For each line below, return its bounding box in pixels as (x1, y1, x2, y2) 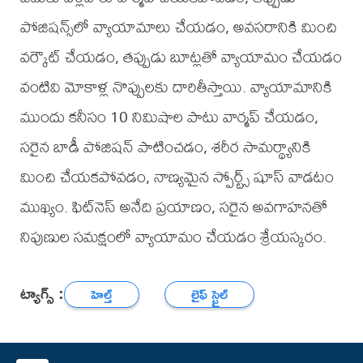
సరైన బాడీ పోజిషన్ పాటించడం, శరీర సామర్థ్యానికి (19, 130, 311, 163)
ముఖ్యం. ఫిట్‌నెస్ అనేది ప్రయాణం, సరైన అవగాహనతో (19, 190, 327, 223)
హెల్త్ (91, 282, 113, 306)
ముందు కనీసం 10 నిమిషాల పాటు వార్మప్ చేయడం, (19, 100, 318, 133)
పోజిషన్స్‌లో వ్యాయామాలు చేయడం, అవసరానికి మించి (19, 11, 337, 43)
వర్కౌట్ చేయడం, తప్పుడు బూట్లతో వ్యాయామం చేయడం (19, 41, 342, 73)
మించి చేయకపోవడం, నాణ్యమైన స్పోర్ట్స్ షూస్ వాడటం (19, 160, 334, 193)
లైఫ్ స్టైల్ (191, 282, 228, 306)
